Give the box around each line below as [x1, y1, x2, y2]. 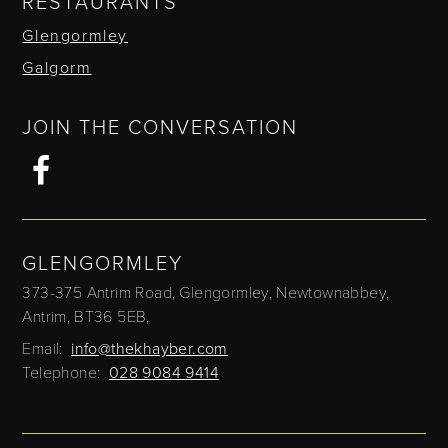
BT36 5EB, [74, 306, 150, 327]
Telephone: [22, 362, 101, 383]
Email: [22, 338, 63, 359]
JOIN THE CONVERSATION [22, 115, 299, 140]
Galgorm [22, 57, 92, 78]
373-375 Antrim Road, [22, 282, 176, 303]
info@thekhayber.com [71, 338, 228, 359]
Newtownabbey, [276, 282, 390, 303]
